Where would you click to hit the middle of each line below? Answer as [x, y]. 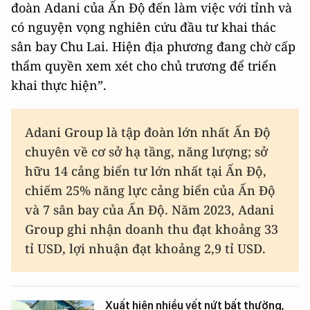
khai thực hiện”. [59, 85]
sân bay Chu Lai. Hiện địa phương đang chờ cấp [153, 47]
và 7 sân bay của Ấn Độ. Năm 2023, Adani [149, 210]
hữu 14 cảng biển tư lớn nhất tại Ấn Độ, [146, 171]
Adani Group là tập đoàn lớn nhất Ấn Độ [148, 133]
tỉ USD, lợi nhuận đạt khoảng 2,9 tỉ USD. [145, 249]
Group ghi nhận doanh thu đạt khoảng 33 [152, 229]
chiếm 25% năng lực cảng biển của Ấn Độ [150, 191]
